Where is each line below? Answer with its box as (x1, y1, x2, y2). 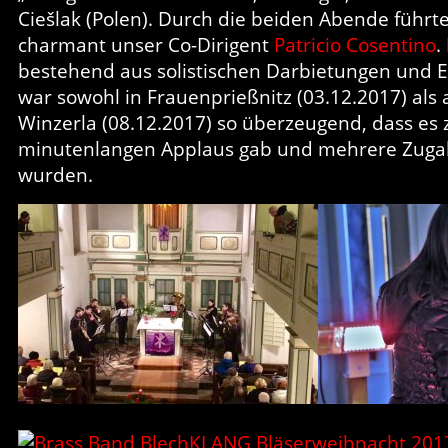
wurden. (18, 162, 93, 187)
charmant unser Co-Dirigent (18, 32, 274, 57)
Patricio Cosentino (274, 32, 436, 57)
